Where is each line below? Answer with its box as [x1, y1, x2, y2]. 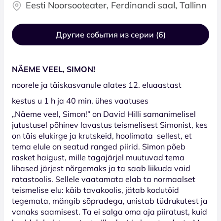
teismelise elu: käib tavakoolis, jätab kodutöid [12, 184, 179, 195]
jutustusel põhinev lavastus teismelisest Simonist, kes [12, 119, 208, 130]
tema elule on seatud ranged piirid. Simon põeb [12, 141, 185, 151]
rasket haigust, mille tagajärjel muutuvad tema [12, 152, 184, 162]
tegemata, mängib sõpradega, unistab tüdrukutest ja [12, 195, 208, 206]
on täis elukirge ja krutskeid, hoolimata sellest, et [12, 130, 192, 141]
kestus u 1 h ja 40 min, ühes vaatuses [12, 95, 148, 106]
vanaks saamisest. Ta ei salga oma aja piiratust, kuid [12, 206, 207, 217]
